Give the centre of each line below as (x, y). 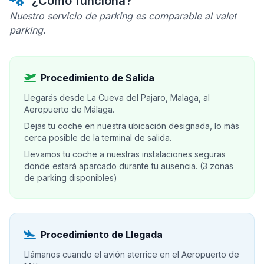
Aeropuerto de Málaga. (69, 109)
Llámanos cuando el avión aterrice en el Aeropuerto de (132, 254)
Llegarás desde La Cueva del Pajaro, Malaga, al (117, 98)
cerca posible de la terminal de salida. (98, 138)
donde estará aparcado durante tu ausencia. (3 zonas (129, 166)
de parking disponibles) (71, 178)
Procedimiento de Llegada (102, 235)
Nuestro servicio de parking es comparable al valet (123, 16)
